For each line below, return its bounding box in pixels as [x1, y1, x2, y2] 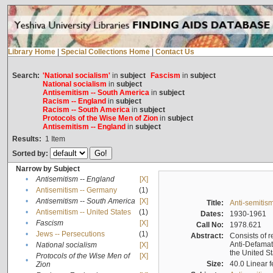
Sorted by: [12, 149, 50, 158]
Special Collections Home [60, 48, 150, 57]
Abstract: [190, 232, 227, 241]
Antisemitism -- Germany [35, 186, 117, 195]
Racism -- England [42, 97, 106, 106]
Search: [12, 71, 40, 80]
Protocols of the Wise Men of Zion [42, 114, 158, 123]
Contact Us [155, 48, 194, 57]
